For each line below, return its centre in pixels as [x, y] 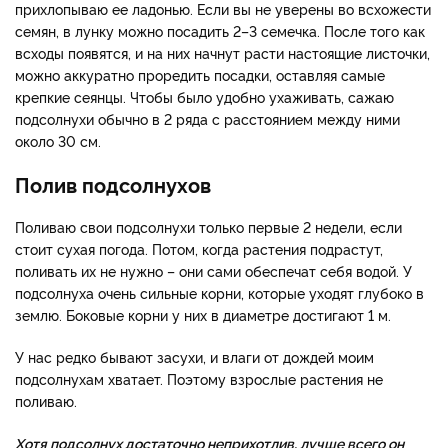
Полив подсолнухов [113, 183]
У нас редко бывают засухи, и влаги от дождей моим [194, 356]
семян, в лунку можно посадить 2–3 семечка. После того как [220, 30]
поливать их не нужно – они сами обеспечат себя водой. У [213, 270]
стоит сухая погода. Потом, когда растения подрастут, [199, 248]
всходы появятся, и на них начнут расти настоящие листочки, [222, 52]
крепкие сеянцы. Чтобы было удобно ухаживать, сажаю [204, 96]
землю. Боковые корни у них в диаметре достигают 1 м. [205, 314]
